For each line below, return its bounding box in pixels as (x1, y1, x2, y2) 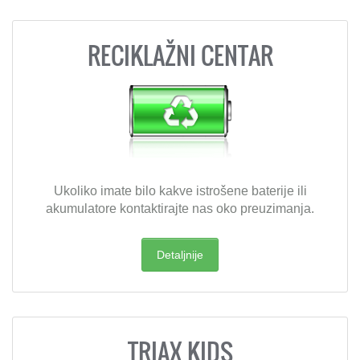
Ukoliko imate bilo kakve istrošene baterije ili (53, 184, 307, 198)
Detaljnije (157, 248, 203, 261)
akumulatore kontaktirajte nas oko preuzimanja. (46, 202, 314, 215)
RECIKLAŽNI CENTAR (87, 37, 273, 73)
